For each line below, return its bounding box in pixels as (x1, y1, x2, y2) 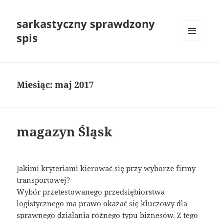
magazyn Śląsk (17, 123, 113, 141)
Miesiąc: (17, 79, 55, 91)
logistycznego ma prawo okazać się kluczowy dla (17, 198, 188, 209)
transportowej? (17, 175, 71, 185)
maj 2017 (55, 79, 94, 91)
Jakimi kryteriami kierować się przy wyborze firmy (17, 163, 196, 174)
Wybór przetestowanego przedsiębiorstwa (17, 187, 165, 197)
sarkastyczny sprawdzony (17, 16, 155, 31)
